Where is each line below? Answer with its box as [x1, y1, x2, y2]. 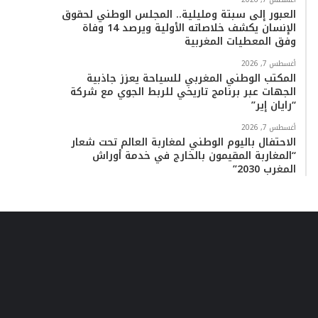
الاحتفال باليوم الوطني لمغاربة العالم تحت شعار [70, 133, 296, 152]
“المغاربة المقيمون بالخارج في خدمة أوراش [92, 146, 296, 165]
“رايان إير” [251, 96, 296, 115]
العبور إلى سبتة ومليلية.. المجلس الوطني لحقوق [61, 5, 296, 24]
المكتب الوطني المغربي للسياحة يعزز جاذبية [86, 69, 296, 88]
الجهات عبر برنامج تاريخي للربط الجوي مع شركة [70, 82, 296, 102]
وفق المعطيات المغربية [184, 32, 296, 51]
